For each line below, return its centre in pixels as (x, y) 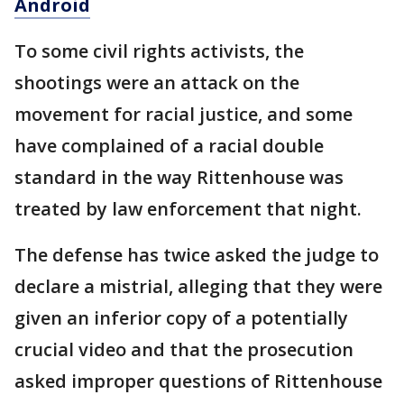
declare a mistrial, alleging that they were (198, 286)
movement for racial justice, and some (184, 114)
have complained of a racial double (169, 145)
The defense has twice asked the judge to (197, 254)
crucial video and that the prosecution (184, 349)
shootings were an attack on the (157, 82)
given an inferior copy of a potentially (181, 317)
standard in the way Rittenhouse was (179, 177)
